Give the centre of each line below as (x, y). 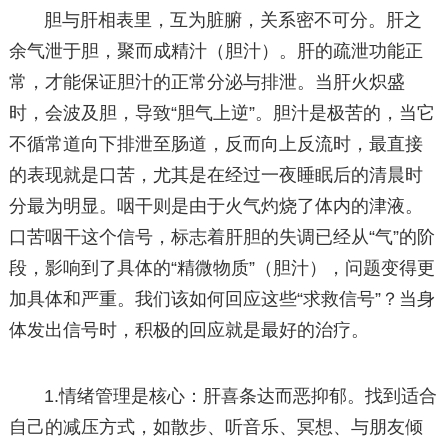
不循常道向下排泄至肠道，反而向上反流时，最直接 (215, 144)
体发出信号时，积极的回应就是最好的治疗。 (188, 330)
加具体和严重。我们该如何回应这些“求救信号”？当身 (221, 299)
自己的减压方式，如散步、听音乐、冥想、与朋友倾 (215, 427)
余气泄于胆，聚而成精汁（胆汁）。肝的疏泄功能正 (215, 51)
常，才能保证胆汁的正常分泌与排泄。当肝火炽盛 (206, 82)
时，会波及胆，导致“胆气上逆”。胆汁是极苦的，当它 (221, 113)
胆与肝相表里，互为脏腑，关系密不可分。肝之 (233, 20)
